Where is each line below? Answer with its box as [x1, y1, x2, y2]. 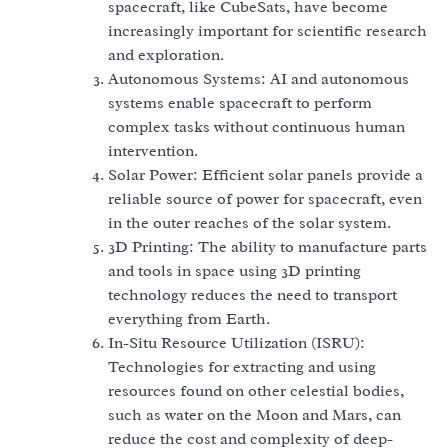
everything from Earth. [108, 308, 270, 329]
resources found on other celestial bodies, [108, 380, 404, 401]
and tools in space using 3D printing [108, 260, 361, 281]
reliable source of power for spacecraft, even [108, 188, 422, 209]
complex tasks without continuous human [108, 116, 405, 137]
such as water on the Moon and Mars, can [108, 404, 401, 425]
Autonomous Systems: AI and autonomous [108, 68, 409, 89]
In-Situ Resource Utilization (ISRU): [108, 332, 365, 353]
